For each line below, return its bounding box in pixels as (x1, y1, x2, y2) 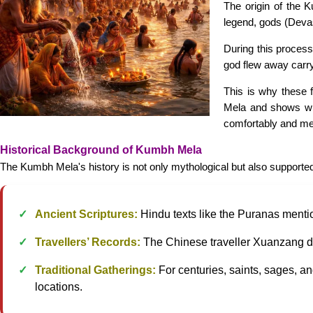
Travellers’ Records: (35, 236, 140, 248)
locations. (35, 281, 82, 293)
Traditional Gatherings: (35, 264, 156, 276)
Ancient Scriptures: (35, 208, 138, 220)
